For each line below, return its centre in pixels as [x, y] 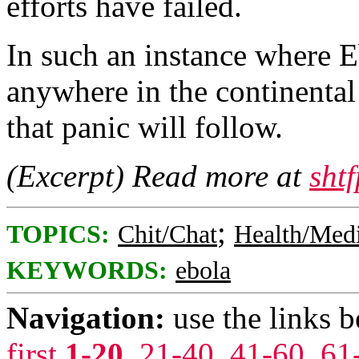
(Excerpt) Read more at [158, 176]
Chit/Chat [167, 234]
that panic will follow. [145, 127]
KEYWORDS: [87, 270]
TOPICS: [58, 234]
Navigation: [86, 318]
